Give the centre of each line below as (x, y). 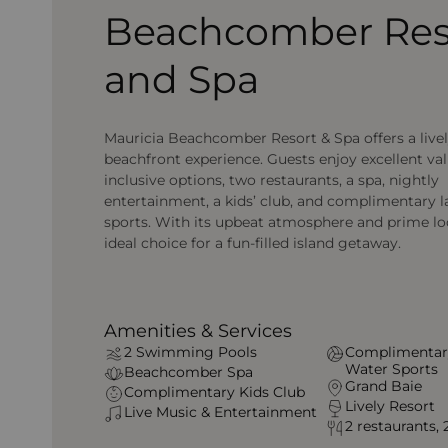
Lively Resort (389, 405)
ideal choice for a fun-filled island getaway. (253, 242)
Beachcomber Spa (189, 371)
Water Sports (391, 368)
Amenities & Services (198, 330)
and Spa (182, 79)
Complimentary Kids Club (215, 391)
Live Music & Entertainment (221, 411)
